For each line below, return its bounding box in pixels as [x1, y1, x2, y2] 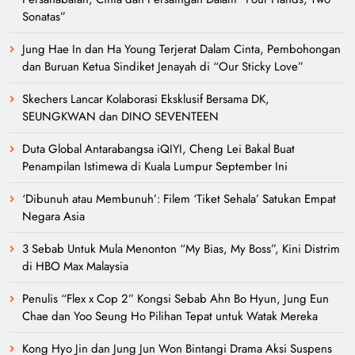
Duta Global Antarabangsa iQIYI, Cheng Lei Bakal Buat [22, 140, 295, 158]
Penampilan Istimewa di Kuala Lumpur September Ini [22, 158, 288, 176]
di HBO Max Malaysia [22, 258, 128, 276]
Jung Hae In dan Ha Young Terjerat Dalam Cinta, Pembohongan [22, 40, 341, 59]
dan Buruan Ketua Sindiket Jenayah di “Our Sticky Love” [22, 58, 303, 76]
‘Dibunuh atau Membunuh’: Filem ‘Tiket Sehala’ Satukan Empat [22, 190, 336, 208]
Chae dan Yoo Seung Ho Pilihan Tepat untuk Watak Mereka [22, 307, 318, 326]
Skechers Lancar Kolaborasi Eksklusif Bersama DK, [22, 90, 269, 109]
